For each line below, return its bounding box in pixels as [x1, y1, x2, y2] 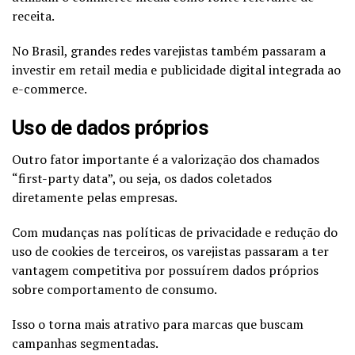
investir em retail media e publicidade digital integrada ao [12, 60, 341, 78]
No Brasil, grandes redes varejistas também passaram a [12, 41, 326, 59]
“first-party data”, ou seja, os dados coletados [12, 169, 272, 187]
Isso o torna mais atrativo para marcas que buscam [12, 315, 303, 333]
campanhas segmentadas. [12, 334, 158, 352]
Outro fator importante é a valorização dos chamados [12, 150, 319, 168]
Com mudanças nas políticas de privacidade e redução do [12, 223, 338, 241]
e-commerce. [12, 79, 87, 97]
